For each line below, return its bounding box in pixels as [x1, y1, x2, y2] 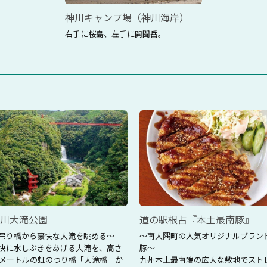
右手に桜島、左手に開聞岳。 [65, 27, 166, 39]
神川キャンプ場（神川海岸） [65, 10, 189, 24]
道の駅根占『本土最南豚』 [139, 212, 254, 226]
